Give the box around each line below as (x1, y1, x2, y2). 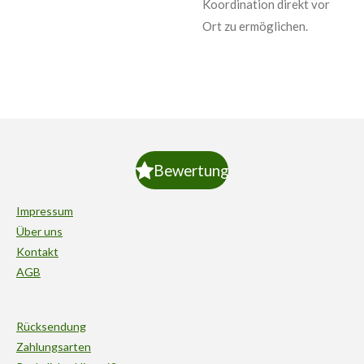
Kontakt (16, 245, 58, 258)
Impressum (16, 204, 73, 218)
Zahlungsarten (16, 340, 91, 353)
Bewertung (154, 160, 229, 180)
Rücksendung (16, 319, 86, 333)
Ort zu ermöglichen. (202, 19, 308, 34)
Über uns (16, 224, 63, 238)
